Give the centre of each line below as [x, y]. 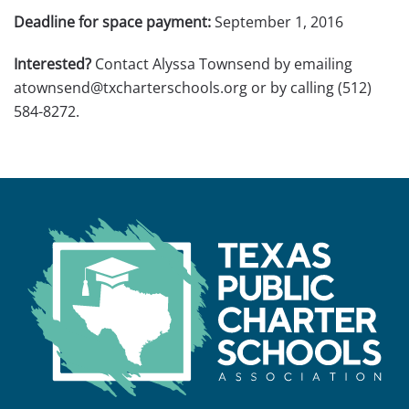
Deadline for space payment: [112, 22]
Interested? [52, 64]
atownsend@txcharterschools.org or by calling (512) [193, 88]
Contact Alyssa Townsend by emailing [222, 64]
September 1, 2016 [277, 22]
